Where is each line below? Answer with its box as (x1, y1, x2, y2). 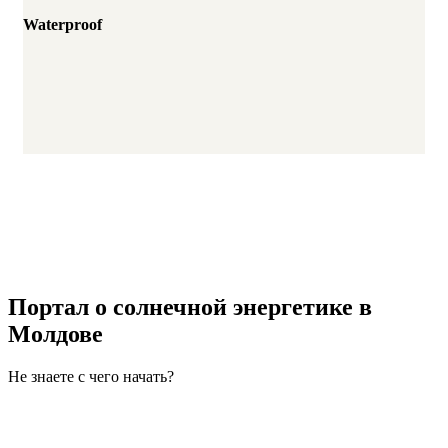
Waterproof (23, 15, 102, 33)
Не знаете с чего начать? (8, 368, 174, 386)
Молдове (8, 321, 103, 348)
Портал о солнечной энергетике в (8, 294, 372, 321)
